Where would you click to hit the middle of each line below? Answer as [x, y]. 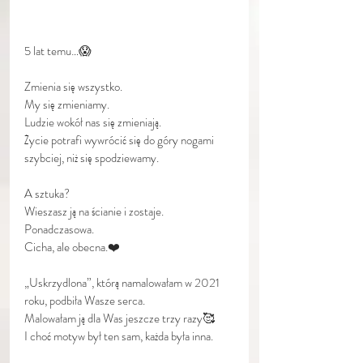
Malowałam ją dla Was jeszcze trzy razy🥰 [120, 318]
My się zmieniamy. [67, 105]
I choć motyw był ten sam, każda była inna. [119, 336]
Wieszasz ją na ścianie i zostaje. [94, 211]
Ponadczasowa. [59, 229]
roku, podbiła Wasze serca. [85, 301]
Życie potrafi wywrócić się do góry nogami [120, 140]
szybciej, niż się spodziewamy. [92, 158]
